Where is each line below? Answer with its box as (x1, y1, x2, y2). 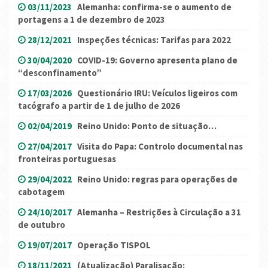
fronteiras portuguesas (18, 153, 116, 165)
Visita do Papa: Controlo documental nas (77, 140, 243, 152)
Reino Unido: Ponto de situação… (77, 120, 217, 132)
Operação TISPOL (77, 239, 151, 251)
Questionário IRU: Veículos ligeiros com (77, 87, 237, 99)
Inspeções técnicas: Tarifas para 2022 (77, 33, 231, 45)
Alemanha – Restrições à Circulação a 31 (77, 206, 241, 218)
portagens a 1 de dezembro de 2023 (18, 13, 165, 25)
